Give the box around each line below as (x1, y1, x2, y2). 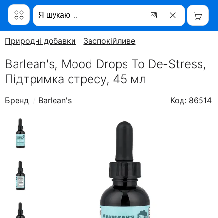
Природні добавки (5, 36, 76, 46)
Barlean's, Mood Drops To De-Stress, (5, 57, 207, 71)
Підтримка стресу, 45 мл (5, 72, 146, 86)
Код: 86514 (170, 95, 212, 105)
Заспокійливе (83, 36, 136, 46)
